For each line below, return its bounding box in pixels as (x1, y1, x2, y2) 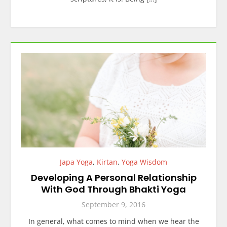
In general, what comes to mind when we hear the (28, 216, 199, 226)
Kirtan (97, 157, 118, 167)
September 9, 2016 (82, 199, 145, 209)
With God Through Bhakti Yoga (41, 182, 186, 196)
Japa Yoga (60, 157, 93, 167)
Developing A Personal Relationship (30, 171, 197, 184)
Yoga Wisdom (122, 157, 167, 167)
